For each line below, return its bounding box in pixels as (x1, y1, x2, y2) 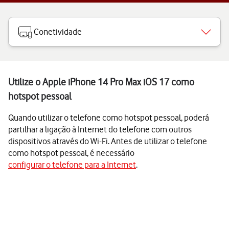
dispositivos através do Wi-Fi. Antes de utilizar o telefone (8, 136, 207, 146)
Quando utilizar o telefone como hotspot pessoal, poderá (8, 112, 209, 123)
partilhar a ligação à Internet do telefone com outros (8, 124, 192, 134)
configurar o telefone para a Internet (8, 159, 136, 170)
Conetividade (34, 27, 82, 37)
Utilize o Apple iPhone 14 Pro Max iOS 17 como (8, 76, 194, 88)
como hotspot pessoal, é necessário (8, 148, 134, 158)
